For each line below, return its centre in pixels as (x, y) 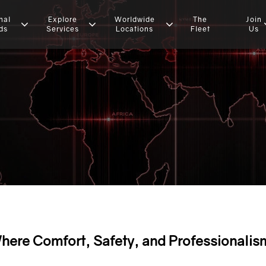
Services (62, 28)
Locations (135, 28)
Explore (62, 19)
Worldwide (134, 19)
